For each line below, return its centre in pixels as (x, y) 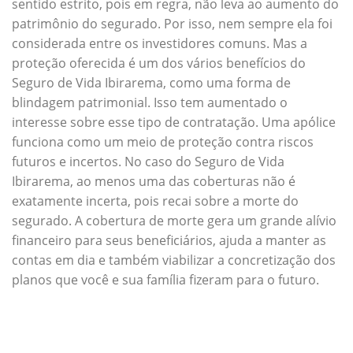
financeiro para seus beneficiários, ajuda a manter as (169, 240)
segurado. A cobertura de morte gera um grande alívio (174, 220)
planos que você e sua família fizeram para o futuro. (165, 279)
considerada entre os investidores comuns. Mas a (160, 43)
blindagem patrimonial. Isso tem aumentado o (150, 102)
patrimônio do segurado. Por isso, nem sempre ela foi (172, 23)
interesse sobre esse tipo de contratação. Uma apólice (174, 122)
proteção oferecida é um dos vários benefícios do (159, 63)
